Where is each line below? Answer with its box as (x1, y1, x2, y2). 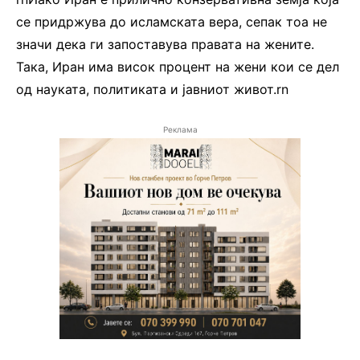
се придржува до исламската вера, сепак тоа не (16, 14, 327, 31)
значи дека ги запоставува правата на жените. (16, 36, 314, 53)
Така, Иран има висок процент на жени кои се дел (16, 59, 339, 76)
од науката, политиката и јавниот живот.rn (16, 81, 288, 98)
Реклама (162, 125, 198, 135)
